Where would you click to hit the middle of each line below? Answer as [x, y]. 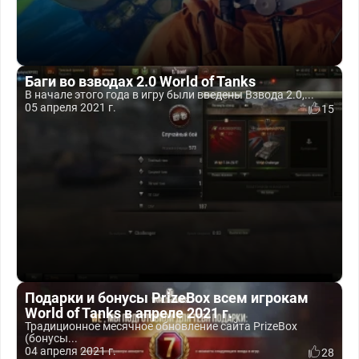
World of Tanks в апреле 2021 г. [129, 313]
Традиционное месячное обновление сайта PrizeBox [161, 326]
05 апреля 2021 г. [71, 107]
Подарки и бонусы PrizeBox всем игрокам [167, 298]
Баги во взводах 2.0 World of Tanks [140, 81]
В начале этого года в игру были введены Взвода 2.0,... [169, 95]
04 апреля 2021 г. [71, 351]
